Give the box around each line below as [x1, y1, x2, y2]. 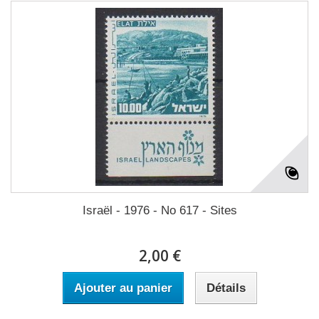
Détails [206, 281, 246, 295]
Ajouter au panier [73, 281, 172, 295]
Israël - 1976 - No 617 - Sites [82, 204, 237, 217]
